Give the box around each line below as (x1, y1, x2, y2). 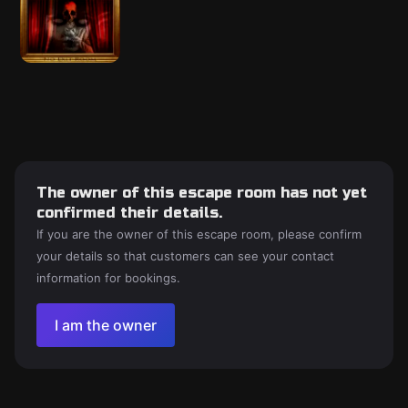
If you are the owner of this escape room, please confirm (36, 227, 362, 241)
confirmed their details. (36, 204, 222, 221)
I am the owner (55, 316, 157, 334)
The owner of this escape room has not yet (36, 184, 367, 201)
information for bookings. (36, 270, 180, 285)
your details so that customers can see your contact (36, 249, 334, 263)
